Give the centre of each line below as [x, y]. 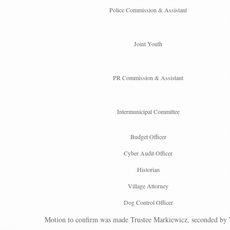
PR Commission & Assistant [148, 78]
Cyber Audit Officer [148, 153]
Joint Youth [148, 44]
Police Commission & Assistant [148, 10]
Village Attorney [148, 186]
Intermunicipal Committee [148, 111]
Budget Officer [148, 137]
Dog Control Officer [148, 202]
